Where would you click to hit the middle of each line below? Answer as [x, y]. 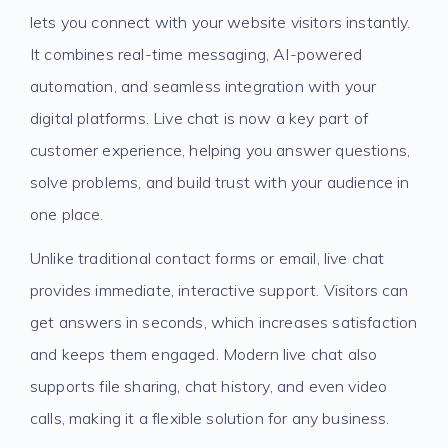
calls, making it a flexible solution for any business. [210, 418]
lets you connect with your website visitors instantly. [220, 22]
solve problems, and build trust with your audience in [220, 182]
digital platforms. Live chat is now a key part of [199, 118]
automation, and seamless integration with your [203, 86]
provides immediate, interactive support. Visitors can [219, 290]
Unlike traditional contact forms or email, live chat [207, 258]
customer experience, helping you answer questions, [220, 150]
